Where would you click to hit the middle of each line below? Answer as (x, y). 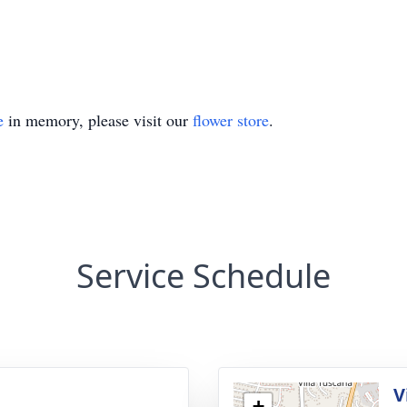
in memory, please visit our (98, 120)
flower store (231, 120)
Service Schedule (203, 276)
